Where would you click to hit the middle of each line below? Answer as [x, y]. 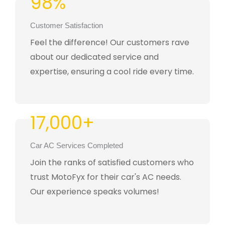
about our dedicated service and [94, 57]
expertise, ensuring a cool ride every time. [112, 72]
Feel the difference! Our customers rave [110, 43]
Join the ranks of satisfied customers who [112, 163]
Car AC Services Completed [77, 146]
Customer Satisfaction [67, 26]
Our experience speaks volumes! [95, 192]
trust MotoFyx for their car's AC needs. [106, 177]
